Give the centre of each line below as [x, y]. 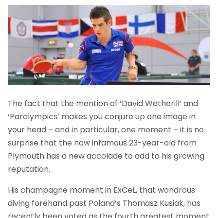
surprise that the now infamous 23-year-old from [102, 143]
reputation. [29, 169]
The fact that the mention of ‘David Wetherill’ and [103, 104]
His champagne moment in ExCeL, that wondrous [101, 190]
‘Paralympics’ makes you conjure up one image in [102, 117]
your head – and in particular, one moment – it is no [106, 130]
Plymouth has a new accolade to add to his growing [106, 156]
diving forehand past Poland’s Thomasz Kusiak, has [104, 203]
